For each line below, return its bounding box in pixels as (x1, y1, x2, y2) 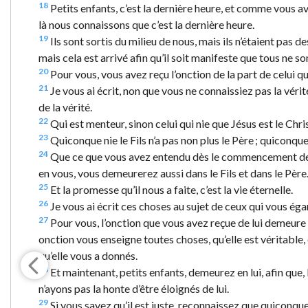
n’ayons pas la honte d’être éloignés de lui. (38, 281, 229, 295)
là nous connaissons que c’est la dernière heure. (38, 17, 254, 31)
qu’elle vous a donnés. (38, 248, 137, 262)
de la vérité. (38, 100, 92, 113)
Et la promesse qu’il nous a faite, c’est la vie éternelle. (48, 182, 293, 196)
